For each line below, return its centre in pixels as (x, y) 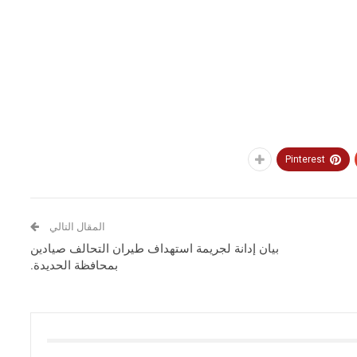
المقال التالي (76, 226)
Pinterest (305, 159)
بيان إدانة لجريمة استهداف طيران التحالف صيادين (155, 248)
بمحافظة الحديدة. (75, 265)
